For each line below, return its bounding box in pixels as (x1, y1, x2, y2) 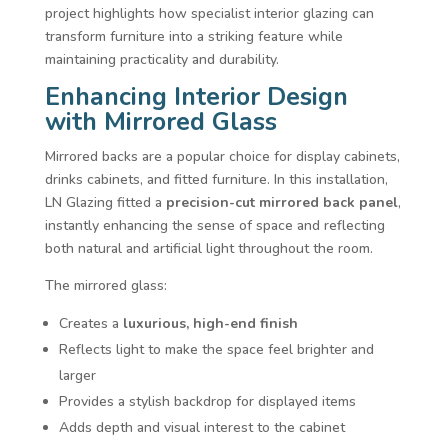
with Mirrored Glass (44, 104, 277, 139)
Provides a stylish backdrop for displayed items (58, 391, 356, 411)
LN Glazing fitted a (44, 192, 166, 212)
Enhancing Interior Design (44, 79, 348, 114)
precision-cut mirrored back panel (165, 192, 398, 212)
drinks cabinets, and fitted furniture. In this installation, (44, 169, 388, 189)
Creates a (58, 313, 123, 333)
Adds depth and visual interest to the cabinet (58, 417, 345, 437)
